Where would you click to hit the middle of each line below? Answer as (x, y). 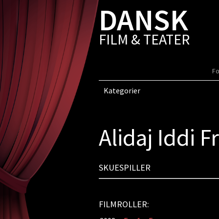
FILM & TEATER (144, 39)
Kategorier (122, 90)
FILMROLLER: (124, 204)
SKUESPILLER (124, 167)
